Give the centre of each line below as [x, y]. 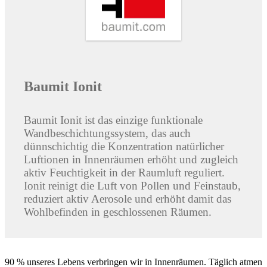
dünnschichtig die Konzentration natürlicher [124, 146]
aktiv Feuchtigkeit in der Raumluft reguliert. [124, 172]
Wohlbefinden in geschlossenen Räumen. [118, 212]
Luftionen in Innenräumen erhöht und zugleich [131, 159]
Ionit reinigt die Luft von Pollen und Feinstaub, [132, 185]
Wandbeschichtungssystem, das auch [107, 133]
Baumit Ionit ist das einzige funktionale [113, 120]
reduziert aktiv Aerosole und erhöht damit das [128, 198]
